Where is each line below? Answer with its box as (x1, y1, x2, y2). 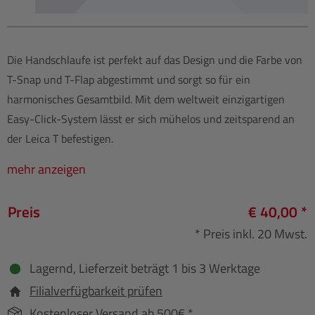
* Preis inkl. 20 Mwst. (195, 224, 307, 244)
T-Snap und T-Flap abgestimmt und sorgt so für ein (7, 71, 250, 89)
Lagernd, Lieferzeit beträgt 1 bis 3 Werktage (30, 259, 260, 278)
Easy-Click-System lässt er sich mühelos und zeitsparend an (7, 110, 295, 128)
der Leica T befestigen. (7, 130, 116, 148)
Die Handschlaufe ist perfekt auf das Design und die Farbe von (7, 51, 302, 69)
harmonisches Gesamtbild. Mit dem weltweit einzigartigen (7, 91, 285, 108)
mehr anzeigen (7, 160, 86, 179)
